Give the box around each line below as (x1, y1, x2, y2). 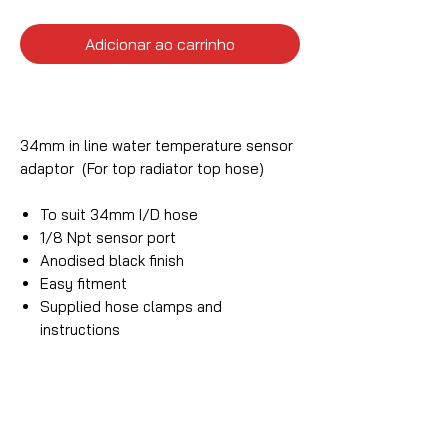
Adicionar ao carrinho (85, 34, 235, 55)
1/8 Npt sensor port (40, 228, 176, 248)
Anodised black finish (40, 251, 184, 271)
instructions (40, 320, 120, 340)
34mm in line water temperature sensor (20, 136, 293, 156)
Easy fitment (40, 274, 127, 294)
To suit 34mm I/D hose (40, 205, 198, 225)
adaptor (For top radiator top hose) (20, 159, 264, 179)
